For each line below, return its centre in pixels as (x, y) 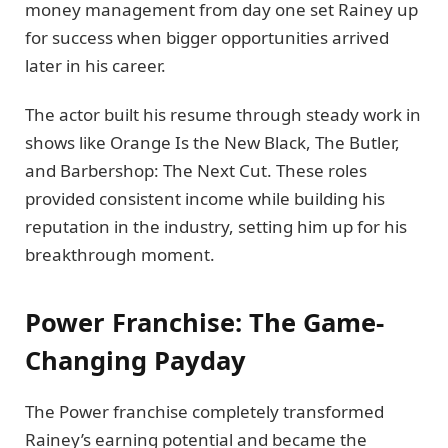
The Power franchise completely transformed (204, 412)
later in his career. (95, 66)
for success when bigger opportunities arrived (207, 38)
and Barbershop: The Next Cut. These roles (196, 170)
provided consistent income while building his (205, 198)
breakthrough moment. (120, 254)
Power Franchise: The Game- (204, 322)
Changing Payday (135, 360)
